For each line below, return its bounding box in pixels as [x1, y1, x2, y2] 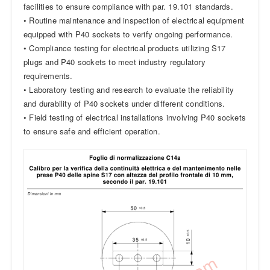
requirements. [23, 69, 73, 81]
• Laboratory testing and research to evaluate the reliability [23, 83, 234, 95]
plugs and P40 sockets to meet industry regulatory [23, 55, 206, 67]
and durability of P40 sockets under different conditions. [23, 97, 225, 109]
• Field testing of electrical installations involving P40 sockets [23, 111, 246, 123]
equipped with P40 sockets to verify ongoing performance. [23, 28, 233, 40]
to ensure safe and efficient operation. [23, 125, 160, 137]
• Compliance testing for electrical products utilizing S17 [23, 42, 226, 54]
